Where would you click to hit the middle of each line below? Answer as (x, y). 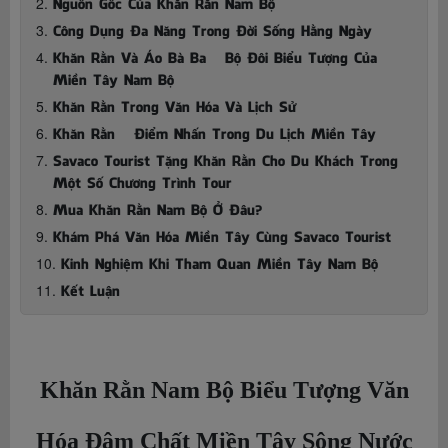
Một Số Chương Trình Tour (142, 181)
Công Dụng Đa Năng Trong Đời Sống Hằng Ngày (212, 29)
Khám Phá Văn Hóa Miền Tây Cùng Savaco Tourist (222, 235)
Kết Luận (90, 289)
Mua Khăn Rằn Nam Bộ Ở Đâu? (157, 208)
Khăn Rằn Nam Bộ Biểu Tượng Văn (224, 390)
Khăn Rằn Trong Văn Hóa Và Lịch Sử (174, 105)
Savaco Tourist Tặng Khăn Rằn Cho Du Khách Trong (225, 159)
